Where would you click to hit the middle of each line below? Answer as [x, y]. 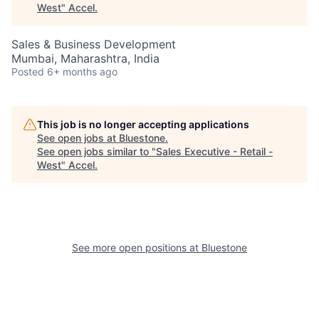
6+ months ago [82, 72]
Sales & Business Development [94, 44]
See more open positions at [137, 247]
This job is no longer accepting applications [143, 124]
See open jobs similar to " [96, 151]
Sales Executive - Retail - [214, 151]
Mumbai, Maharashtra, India [85, 58]
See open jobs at [78, 138]
